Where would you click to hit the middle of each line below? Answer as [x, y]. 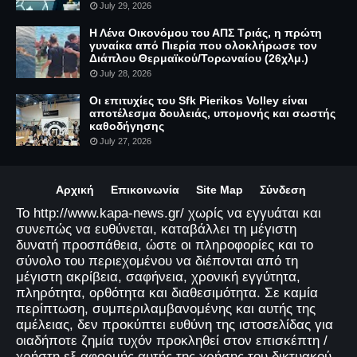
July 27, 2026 [126, 141]
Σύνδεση [282, 189]
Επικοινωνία [145, 189]
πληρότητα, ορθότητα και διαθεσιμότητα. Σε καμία [167, 292]
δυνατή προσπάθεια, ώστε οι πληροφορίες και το [165, 245]
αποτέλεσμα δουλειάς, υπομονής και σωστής [212, 113]
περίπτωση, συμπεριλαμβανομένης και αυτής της [166, 308]
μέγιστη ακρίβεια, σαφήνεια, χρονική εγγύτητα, [158, 277]
